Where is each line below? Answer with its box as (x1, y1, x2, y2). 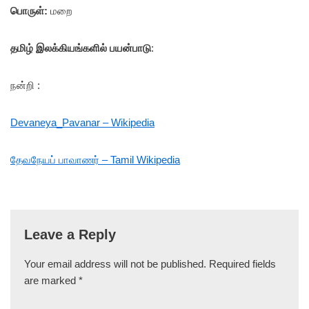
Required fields (209, 258, 276, 270)
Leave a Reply (24, 227, 116, 242)
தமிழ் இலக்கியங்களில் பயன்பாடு (10, 42, 151, 54)
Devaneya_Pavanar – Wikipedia (10, 117, 154, 128)
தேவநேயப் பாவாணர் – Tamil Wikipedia (10, 154, 180, 166)
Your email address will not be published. (24, 258, 206, 270)
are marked (24, 275, 79, 286)
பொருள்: (10, 5, 48, 17)
